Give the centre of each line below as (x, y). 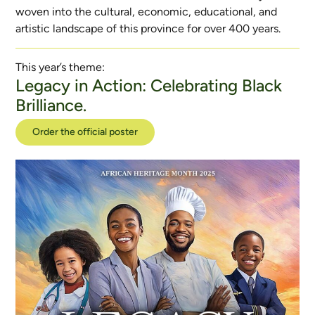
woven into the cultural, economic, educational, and (147, 12)
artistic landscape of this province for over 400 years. (148, 28)
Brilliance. (51, 105)
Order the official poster (85, 132)
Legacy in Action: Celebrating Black (149, 85)
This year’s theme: (60, 67)
